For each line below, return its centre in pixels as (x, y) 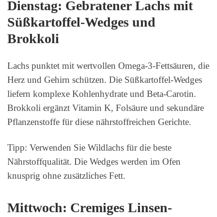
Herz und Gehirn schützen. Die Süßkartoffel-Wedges (105, 80)
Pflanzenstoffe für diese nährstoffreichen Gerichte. (99, 122)
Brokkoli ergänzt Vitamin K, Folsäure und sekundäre (106, 108)
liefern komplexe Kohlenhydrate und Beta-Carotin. (102, 94)
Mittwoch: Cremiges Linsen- (90, 207)
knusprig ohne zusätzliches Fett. (66, 176)
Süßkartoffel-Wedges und (81, 22)
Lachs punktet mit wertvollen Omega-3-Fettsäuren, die (108, 66)
